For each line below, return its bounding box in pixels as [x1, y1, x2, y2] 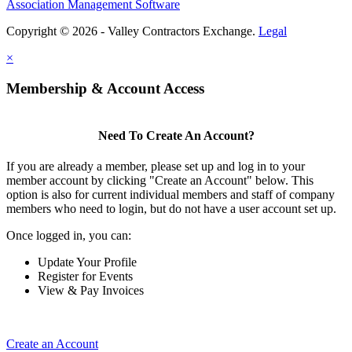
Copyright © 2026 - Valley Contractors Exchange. [6, 24, 258, 38]
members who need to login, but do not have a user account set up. [6, 202, 336, 216]
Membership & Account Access [6, 80, 204, 97]
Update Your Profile [38, 255, 137, 269]
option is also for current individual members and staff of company [6, 188, 335, 202]
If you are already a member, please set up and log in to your [6, 159, 305, 174]
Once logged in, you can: [6, 229, 131, 243]
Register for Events [38, 269, 133, 284]
